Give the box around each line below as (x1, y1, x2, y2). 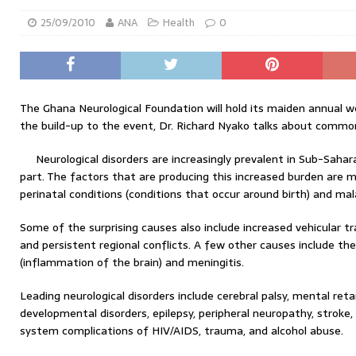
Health (163, 14, 195, 31)
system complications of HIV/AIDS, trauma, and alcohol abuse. (20, 322, 343, 339)
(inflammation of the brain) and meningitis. (20, 253, 244, 271)
